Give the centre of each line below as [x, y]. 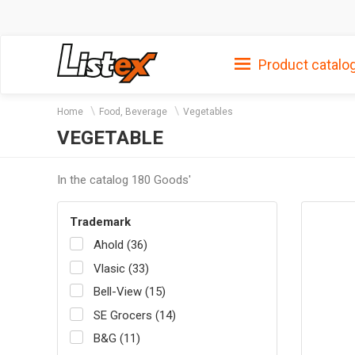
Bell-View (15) [130, 292]
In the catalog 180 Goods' [124, 179]
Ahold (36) [120, 245]
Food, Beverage [133, 112]
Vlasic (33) [121, 268]
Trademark [100, 221]
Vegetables [208, 112]
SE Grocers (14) [135, 315]
